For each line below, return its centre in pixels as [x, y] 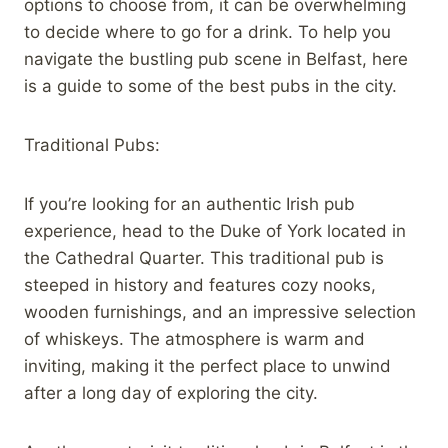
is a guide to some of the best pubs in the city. [210, 85]
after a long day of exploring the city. [171, 392]
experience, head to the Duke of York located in [215, 230]
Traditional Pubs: [92, 144]
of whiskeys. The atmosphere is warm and [194, 338]
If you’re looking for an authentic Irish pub [189, 203]
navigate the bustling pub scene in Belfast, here [216, 58]
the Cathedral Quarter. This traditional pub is [204, 257]
